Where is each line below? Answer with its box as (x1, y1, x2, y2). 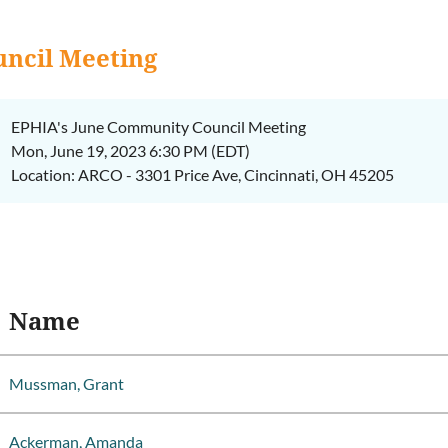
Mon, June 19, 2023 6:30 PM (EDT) (11, 141, 251, 160)
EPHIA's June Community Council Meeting (11, 117, 307, 136)
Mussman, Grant (9, 374, 124, 393)
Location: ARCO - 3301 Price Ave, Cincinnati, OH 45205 (11, 165, 395, 184)
